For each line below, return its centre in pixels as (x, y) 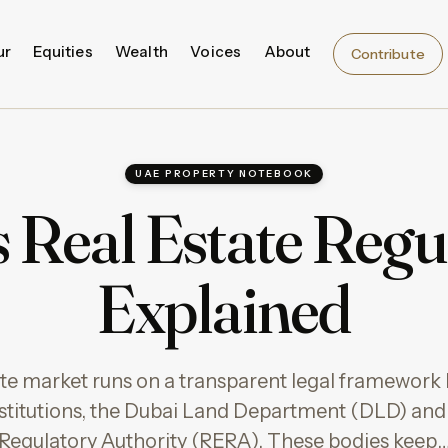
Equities (63, 52)
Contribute (387, 53)
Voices (216, 52)
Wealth (141, 52)
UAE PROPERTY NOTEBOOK (224, 173)
